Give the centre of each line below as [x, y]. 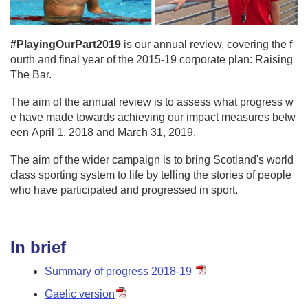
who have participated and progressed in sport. [124, 190]
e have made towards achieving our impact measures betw [153, 118]
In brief [38, 247]
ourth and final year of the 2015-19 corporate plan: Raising [152, 60]
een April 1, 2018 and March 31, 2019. [103, 133]
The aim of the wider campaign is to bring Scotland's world [152, 160]
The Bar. [31, 75]
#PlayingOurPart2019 [66, 45]
